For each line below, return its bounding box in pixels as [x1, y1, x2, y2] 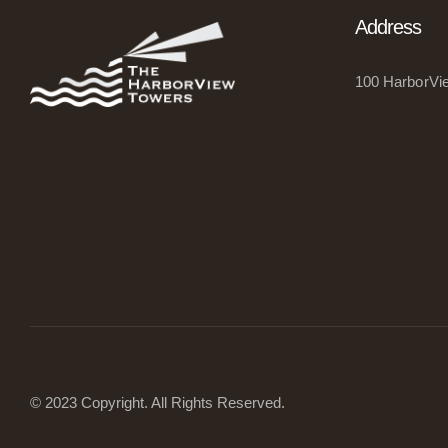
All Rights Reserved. [148, 393, 285, 411]
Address [354, 16, 421, 39]
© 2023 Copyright [30, 393, 144, 411]
